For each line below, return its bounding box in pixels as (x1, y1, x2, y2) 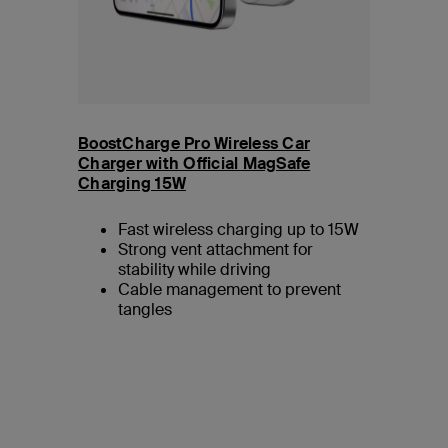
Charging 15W (78, 173, 186, 195)
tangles (118, 299, 172, 321)
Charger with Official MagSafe (78, 153, 311, 175)
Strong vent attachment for (118, 239, 313, 261)
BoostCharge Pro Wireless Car (78, 133, 310, 155)
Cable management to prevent (118, 279, 341, 301)
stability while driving (118, 259, 271, 281)
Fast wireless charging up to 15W (118, 219, 359, 241)
